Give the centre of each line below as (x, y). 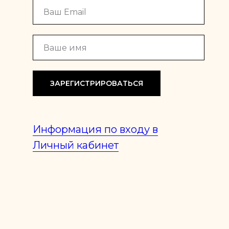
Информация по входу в (95, 129)
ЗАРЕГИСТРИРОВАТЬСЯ (97, 83)
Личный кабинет (76, 145)
